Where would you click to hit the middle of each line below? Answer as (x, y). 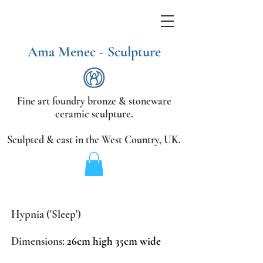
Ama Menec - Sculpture (94, 52)
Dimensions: (39, 241)
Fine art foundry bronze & (73, 101)
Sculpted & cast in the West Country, (84, 140)
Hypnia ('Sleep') (46, 214)
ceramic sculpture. (94, 114)
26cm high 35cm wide (114, 241)
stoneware (150, 101)
